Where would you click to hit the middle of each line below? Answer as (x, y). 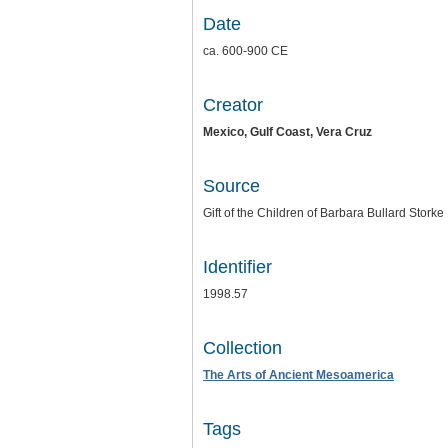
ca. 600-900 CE (245, 51)
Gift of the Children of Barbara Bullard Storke (323, 213)
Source (231, 186)
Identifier (237, 267)
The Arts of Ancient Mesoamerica (298, 375)
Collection (242, 348)
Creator (233, 105)
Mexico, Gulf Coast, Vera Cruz (287, 132)
